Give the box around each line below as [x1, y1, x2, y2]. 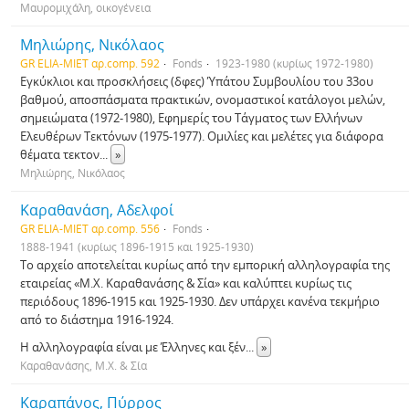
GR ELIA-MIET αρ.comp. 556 [20, 221, 160, 236]
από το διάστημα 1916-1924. [20, 311, 173, 328]
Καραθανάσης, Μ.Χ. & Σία [20, 358, 147, 372]
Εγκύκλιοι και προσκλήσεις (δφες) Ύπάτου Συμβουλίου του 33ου [20, 73, 373, 89]
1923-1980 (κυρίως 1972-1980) [215, 56, 373, 70]
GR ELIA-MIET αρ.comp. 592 [20, 56, 160, 70]
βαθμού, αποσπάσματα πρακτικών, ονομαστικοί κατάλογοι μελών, [20, 91, 385, 108]
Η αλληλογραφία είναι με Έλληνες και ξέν [20, 339, 246, 355]
